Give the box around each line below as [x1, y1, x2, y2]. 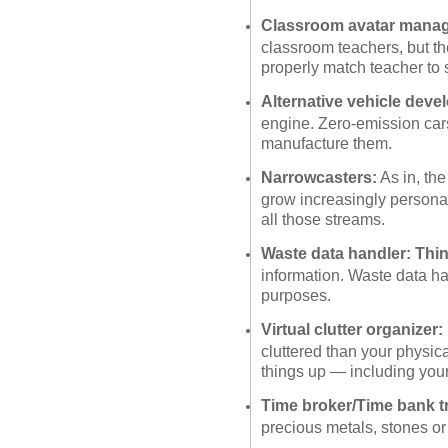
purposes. [261, 286, 331, 302]
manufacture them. [261, 134, 392, 150]
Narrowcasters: [261, 168, 377, 186]
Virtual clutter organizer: [261, 320, 443, 338]
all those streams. [261, 210, 385, 226]
